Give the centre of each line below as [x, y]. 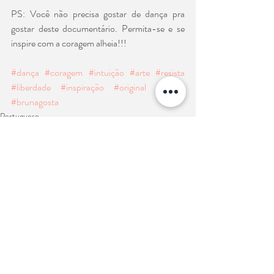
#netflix [170, 87]
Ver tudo [180, 213]
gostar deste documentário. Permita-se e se [98, 28]
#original [130, 87]
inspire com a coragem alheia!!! [69, 43]
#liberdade [31, 87]
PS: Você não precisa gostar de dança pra [98, 13]
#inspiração [82, 87]
